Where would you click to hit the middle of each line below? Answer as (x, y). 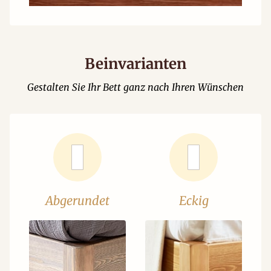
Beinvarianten (135, 64)
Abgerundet (77, 201)
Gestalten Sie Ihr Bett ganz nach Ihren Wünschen (135, 87)
